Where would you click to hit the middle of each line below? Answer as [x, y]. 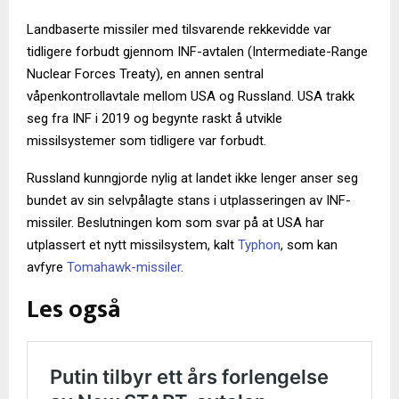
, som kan [309, 245]
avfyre [47, 268]
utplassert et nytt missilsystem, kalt [132, 245]
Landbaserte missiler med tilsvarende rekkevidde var [179, 30]
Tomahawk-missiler [124, 268]
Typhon [259, 245]
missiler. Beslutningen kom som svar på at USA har [175, 223]
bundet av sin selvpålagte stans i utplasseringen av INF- [189, 201]
